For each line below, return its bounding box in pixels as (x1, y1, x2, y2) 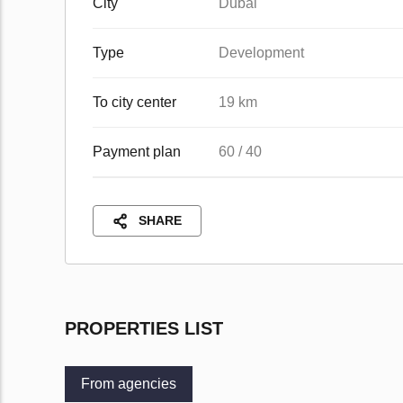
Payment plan (93, 144, 181, 159)
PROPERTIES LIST (65, 318, 223, 338)
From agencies (81, 376, 176, 391)
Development (219, 45, 304, 60)
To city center (93, 94, 176, 110)
